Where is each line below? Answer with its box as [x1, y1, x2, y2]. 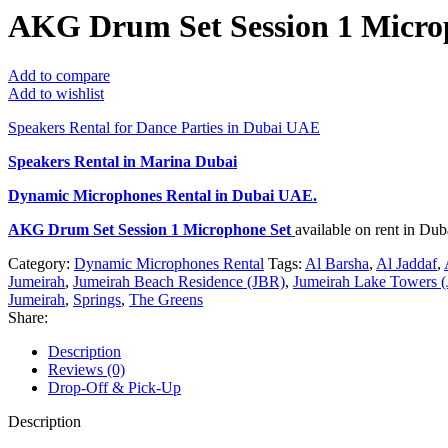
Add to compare [8, 66, 110, 84]
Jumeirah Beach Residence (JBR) [73, 272, 285, 290]
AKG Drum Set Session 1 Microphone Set [8, 220, 295, 238]
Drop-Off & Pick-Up [48, 378, 181, 396]
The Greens [129, 290, 203, 308]
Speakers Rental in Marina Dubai [8, 152, 237, 170]
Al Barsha [305, 254, 369, 272]
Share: [8, 308, 48, 326]
